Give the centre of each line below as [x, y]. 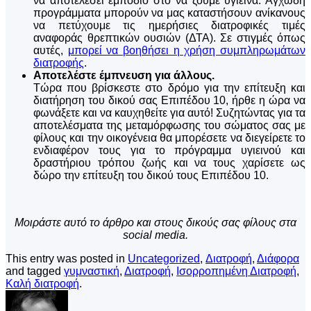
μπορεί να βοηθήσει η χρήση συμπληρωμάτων [187, 51]
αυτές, [51, 51]
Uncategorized [164, 259]
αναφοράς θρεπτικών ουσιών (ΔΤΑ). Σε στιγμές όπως [169, 38]
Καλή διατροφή [42, 284]
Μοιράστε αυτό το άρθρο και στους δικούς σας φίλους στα [155, 223]
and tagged [35, 271]
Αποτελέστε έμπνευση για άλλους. [124, 76]
